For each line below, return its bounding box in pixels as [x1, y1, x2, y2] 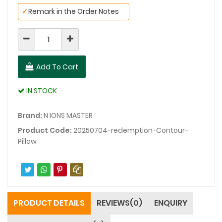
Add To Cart [36, 61, 78, 72]
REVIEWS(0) [97, 197, 142, 209]
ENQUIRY [154, 197, 187, 209]
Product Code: [18, 125, 72, 135]
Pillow [18, 136, 37, 146]
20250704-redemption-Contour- [72, 125, 188, 135]
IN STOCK [25, 85, 57, 96]
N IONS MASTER [42, 110, 93, 120]
